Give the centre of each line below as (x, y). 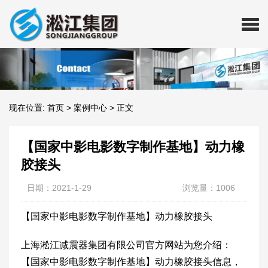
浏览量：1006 (209, 188)
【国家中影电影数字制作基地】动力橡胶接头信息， (131, 262)
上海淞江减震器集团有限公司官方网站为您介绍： (126, 245)
